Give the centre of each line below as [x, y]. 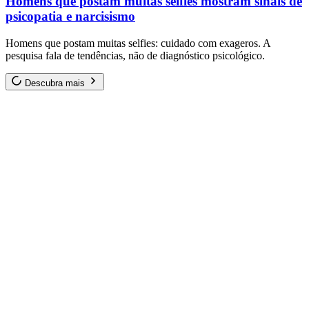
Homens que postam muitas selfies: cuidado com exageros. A [138, 43]
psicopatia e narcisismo [70, 17]
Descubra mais [56, 83]
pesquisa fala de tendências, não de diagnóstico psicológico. [135, 56]
